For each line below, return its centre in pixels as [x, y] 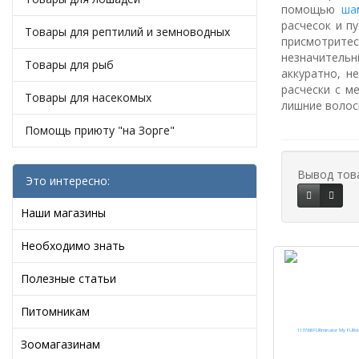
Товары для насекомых [88, 97]
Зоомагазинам [61, 344]
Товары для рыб [69, 65]
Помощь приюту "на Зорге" [100, 130]
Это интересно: [68, 181]
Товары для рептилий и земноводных [127, 32]
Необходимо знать [73, 246]
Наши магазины [63, 213]
